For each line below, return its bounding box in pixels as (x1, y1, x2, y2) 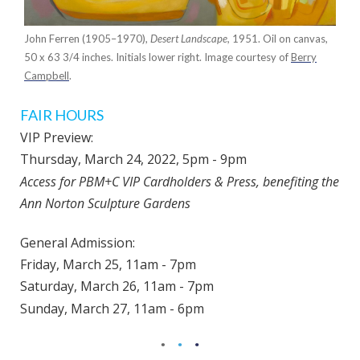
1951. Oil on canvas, (230, 32, 328, 45)
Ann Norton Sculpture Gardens (20, 194, 190, 212)
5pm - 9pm (179, 150, 247, 168)
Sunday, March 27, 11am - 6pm (20, 300, 204, 317)
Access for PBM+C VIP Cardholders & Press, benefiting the (20, 173, 339, 190)
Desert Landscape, (150, 32, 230, 45)
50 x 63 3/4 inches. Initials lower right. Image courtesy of (24, 51, 291, 63)
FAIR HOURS (20, 106, 104, 124)
